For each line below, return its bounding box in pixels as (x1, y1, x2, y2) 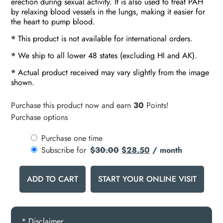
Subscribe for (41, 144, 89, 156)
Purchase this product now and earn (11, 100, 134, 111)
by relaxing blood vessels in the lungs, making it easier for (11, 5, 206, 17)
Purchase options (11, 111, 68, 123)
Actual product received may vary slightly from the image (18, 67, 210, 79)
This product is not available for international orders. (18, 33, 193, 45)
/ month (152, 144, 182, 156)
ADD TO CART (26, 173, 78, 185)
